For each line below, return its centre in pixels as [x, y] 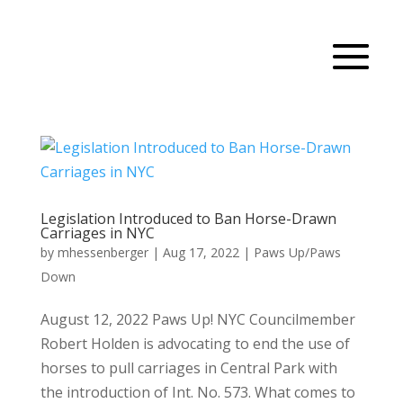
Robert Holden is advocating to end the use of [195, 343]
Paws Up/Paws [297, 252]
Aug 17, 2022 [201, 252]
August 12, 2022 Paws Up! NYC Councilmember [197, 319]
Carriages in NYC [97, 233]
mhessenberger [103, 252]
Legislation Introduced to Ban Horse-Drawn [188, 218]
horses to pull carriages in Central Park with [188, 367]
